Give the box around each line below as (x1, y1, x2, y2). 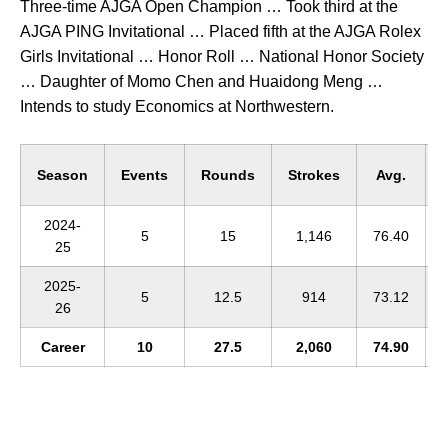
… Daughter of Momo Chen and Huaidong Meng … (20, 73, 383, 90)
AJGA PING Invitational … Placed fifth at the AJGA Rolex (20, 23, 421, 40)
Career (40, 339, 85, 355)
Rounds (201, 167, 255, 183)
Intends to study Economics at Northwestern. (20, 98, 334, 115)
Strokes (288, 167, 340, 183)
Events (121, 167, 168, 183)
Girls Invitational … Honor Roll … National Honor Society (20, 48, 424, 65)
